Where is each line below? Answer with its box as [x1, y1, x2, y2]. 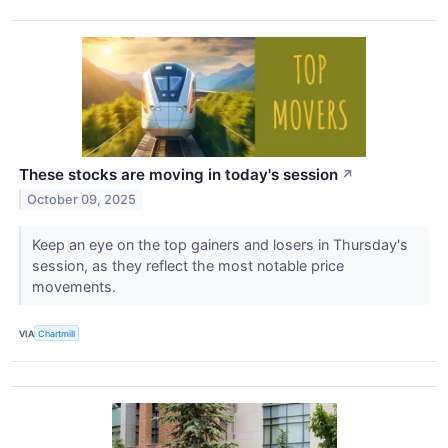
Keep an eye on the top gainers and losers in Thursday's [31, 236, 408, 254]
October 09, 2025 [27, 192, 137, 208]
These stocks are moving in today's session [19, 165, 338, 185]
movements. [31, 278, 120, 296]
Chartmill [38, 327, 76, 339]
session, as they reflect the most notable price [31, 257, 344, 275]
